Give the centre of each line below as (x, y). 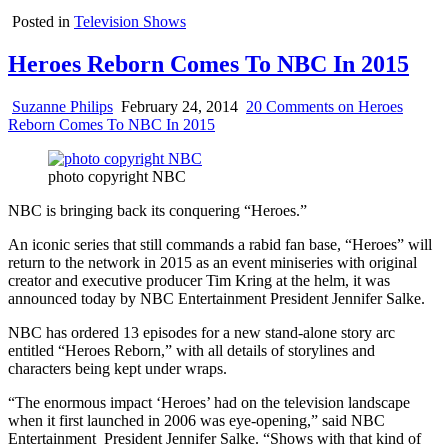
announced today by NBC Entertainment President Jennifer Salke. (216, 298)
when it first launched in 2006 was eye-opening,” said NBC (196, 420)
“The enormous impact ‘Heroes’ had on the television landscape (209, 402)
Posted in (43, 21)
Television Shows (130, 21)
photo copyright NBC (117, 176)
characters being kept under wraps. (117, 368)
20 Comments (290, 106)
